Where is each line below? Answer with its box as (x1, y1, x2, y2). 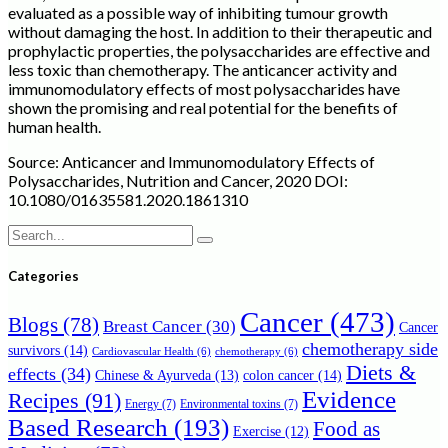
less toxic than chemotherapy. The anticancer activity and (8, 59, 397, 79)
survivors (8, 342, 60, 358)
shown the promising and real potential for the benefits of (8, 97, 398, 117)
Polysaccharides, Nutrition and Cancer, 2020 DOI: (8, 170, 348, 190)
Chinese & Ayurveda (95, 367, 211, 383)
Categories (8, 267, 79, 284)
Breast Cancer (103, 316, 202, 336)
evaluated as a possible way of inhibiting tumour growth (8, 2, 388, 22)
